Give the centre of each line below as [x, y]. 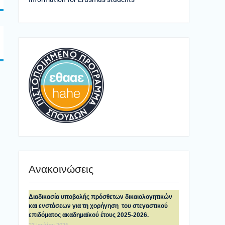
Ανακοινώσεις [61, 169]
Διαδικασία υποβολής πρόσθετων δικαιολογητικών [100, 197]
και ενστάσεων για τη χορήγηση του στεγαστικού [98, 206]
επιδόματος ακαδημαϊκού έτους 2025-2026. [89, 215]
